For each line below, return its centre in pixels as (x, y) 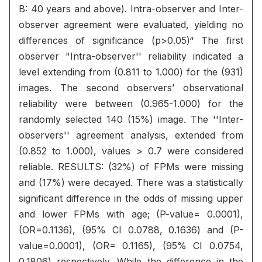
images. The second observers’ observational (131, 88)
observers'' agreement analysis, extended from (131, 135)
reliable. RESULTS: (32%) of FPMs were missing (131, 167)
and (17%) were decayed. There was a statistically (131, 182)
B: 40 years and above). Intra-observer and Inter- (131, 9)
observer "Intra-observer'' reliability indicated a (131, 56)
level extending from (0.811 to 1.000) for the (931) (131, 72)
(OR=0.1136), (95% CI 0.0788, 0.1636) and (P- (131, 230)
